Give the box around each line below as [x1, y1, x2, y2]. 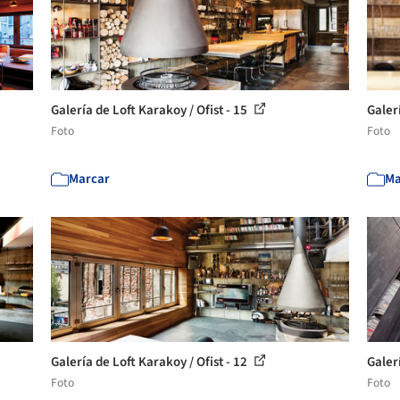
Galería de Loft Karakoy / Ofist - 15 [51, 101, 251, 120]
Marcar [69, 170, 111, 188]
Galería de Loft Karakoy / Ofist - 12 [51, 353, 251, 371]
